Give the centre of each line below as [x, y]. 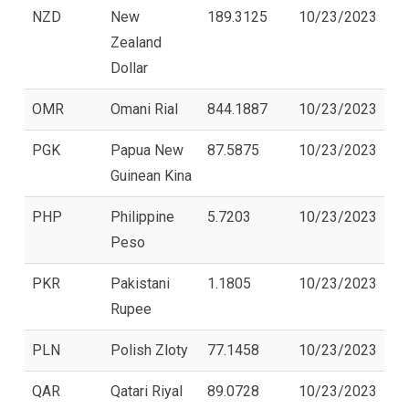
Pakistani [140, 283]
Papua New [147, 150]
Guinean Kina [151, 175]
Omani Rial [144, 109]
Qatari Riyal [147, 391]
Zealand [136, 42]
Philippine [142, 216]
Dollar [129, 68]
